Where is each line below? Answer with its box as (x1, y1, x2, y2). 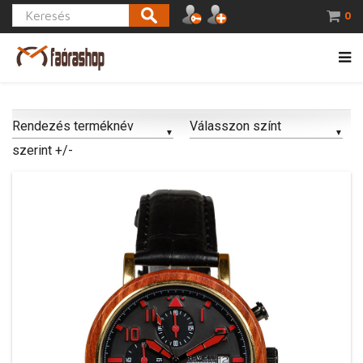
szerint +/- (12, 142, 73, 158)
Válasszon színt (190, 117, 281, 134)
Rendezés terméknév (12, 117, 134, 134)
